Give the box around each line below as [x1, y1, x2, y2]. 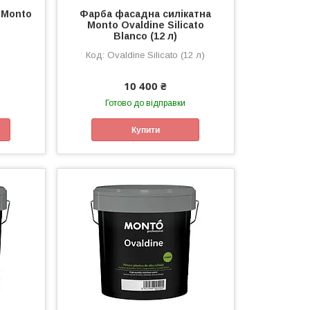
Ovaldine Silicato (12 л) [107, 50, 206, 61]
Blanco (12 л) [113, 30, 178, 42]
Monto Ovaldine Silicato [86, 19, 204, 31]
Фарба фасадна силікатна [80, 8, 212, 20]
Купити [131, 125, 160, 135]
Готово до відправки [105, 98, 186, 109]
